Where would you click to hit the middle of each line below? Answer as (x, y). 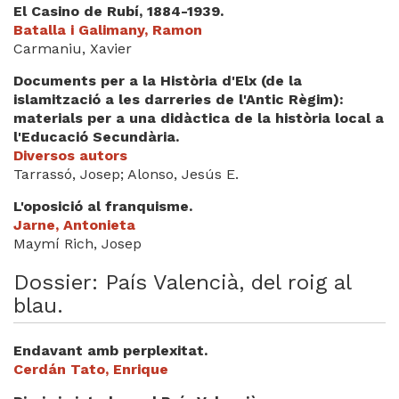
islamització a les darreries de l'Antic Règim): (179, 99)
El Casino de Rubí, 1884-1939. (118, 11)
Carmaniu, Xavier (73, 49)
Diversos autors (70, 155)
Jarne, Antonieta (74, 225)
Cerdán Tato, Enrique (91, 369)
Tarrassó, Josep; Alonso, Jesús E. (126, 174)
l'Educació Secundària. (96, 137)
